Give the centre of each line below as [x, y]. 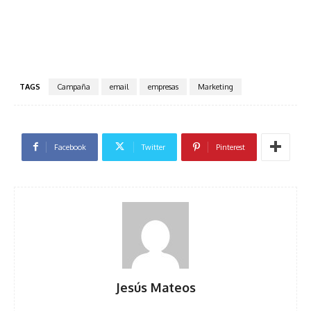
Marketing [216, 86]
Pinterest [230, 147]
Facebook [70, 147]
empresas [163, 86]
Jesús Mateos [155, 287]
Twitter [153, 147]
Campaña [74, 86]
